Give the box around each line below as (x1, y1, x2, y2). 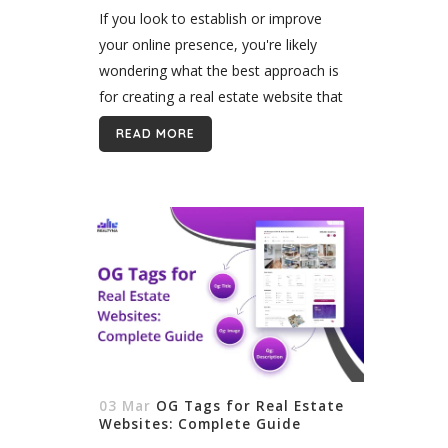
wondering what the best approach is (99, 60, 339, 80)
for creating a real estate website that (99, 86, 343, 106)
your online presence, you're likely (99, 34, 317, 54)
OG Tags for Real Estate (156, 396, 344, 415)
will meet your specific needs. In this (99, 112, 331, 132)
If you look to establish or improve (99, 8, 322, 28)
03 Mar (99, 396, 151, 415)
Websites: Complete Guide (99, 414, 301, 433)
